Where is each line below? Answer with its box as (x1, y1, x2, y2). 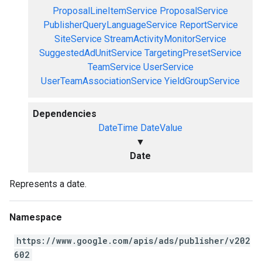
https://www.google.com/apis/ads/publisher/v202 (16, 235, 250, 246)
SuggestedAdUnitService (39, 47, 142, 58)
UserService (143, 61, 194, 73)
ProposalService (160, 5, 228, 16)
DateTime (98, 122, 138, 133)
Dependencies (33, 108, 96, 119)
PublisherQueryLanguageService (43, 19, 177, 30)
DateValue (140, 122, 182, 133)
